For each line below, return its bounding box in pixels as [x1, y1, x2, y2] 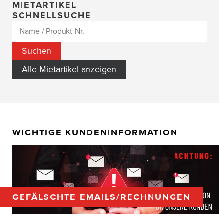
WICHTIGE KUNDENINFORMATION [12, 126, 178, 139]
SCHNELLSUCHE [12, 9, 91, 22]
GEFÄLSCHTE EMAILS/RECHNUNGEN [12, 191, 191, 204]
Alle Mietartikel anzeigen [22, 63, 116, 76]
